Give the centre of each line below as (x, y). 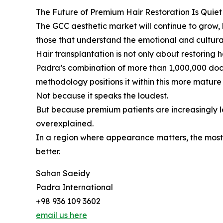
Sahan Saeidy (63, 173)
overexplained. (65, 124)
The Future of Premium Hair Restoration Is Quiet (129, 12)
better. (48, 152)
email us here (61, 215)
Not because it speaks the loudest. (102, 96)
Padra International (74, 187)
